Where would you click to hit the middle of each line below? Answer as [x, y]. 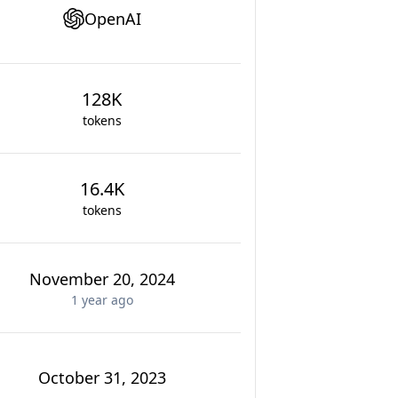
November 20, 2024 [102, 279]
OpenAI [112, 19]
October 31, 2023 [102, 378]
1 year [89, 300]
